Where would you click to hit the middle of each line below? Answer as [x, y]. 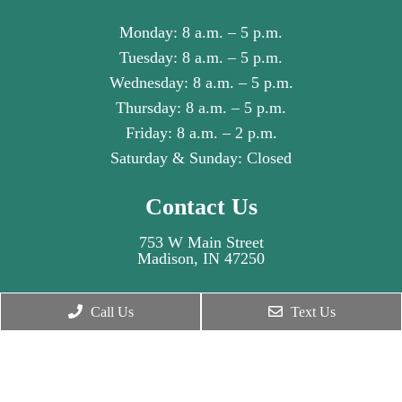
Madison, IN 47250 [201, 259]
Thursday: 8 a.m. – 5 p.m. [201, 108]
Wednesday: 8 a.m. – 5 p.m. [201, 83]
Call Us [110, 312]
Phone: [150, 305]
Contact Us [201, 207]
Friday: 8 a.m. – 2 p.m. [201, 133]
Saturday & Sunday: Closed [201, 158]
